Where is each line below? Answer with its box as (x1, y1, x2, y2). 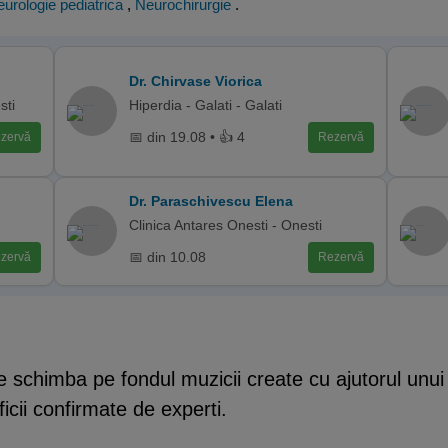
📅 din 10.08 (129, 249, 207, 265)
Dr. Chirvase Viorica (129, 72, 263, 89)
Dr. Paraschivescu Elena (129, 192, 294, 209)
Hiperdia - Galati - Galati (129, 96, 283, 113)
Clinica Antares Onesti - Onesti (129, 216, 323, 233)
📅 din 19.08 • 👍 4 (129, 129, 246, 145)
